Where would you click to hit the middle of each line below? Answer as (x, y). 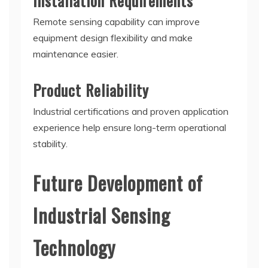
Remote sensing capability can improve (116, 21)
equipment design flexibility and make (113, 37)
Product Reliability (91, 90)
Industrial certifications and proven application (131, 111)
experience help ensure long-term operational (130, 127)
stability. (50, 143)
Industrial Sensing (102, 215)
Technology (74, 247)
